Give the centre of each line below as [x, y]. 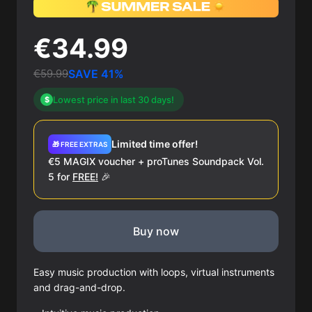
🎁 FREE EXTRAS [80, 144]
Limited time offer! [155, 143]
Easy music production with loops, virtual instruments [154, 272]
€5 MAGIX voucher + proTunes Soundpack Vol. [156, 161]
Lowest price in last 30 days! [114, 99]
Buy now [156, 231]
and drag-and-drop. [79, 287]
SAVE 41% [96, 73]
